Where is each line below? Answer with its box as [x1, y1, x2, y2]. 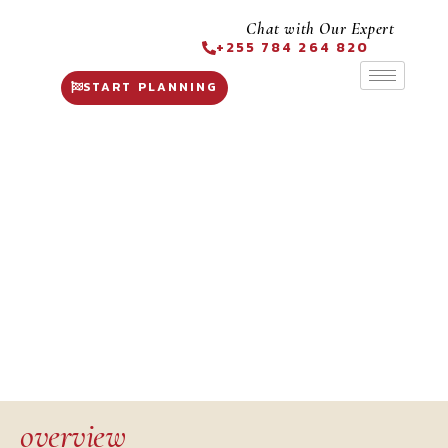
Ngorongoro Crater [103, 312, 345, 349]
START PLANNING [83, 78, 219, 96]
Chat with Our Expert [246, 18, 395, 39]
